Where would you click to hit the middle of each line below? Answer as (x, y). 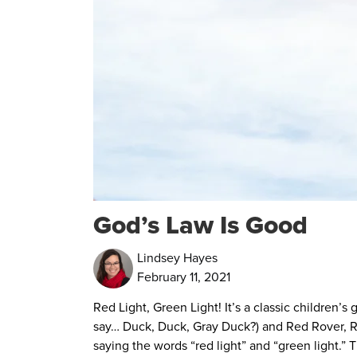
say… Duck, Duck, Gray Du (165, 326)
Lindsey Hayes (177, 258)
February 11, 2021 (184, 277)
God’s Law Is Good (200, 225)
